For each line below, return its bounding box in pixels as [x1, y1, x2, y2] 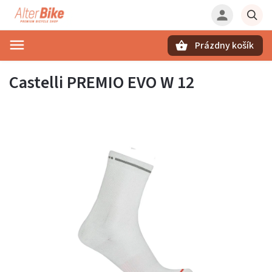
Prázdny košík [195, 39, 254, 52]
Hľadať [52, 61, 86, 72]
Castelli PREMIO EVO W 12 [9, 70, 194, 95]
